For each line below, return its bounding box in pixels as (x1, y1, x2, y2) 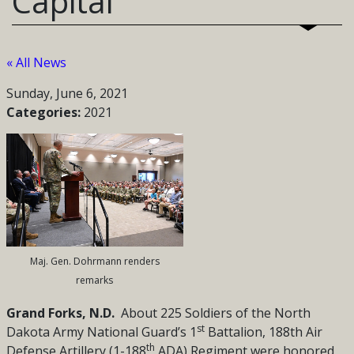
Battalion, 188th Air (204, 323, 322, 341)
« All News (6, 54, 66, 71)
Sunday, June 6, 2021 (6, 85, 128, 102)
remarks (76, 273, 113, 288)
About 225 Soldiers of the (120, 304, 274, 322)
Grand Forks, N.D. (6, 304, 115, 322)
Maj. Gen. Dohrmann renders (29, 254, 160, 269)
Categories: (6, 104, 81, 121)
